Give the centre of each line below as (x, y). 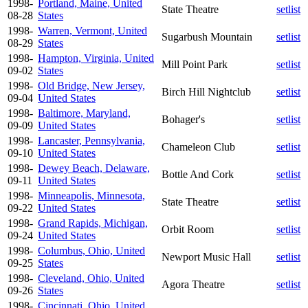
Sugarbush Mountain (207, 36)
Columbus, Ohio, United (91, 250)
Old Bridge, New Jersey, (91, 85)
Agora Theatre (193, 284)
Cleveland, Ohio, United (91, 278)
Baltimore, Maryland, (84, 113)
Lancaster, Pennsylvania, (91, 140)
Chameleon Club (198, 146)
